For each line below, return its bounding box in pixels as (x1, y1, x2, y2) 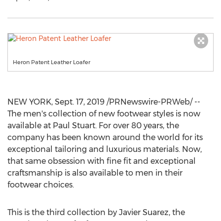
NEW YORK (7, 97, 51, 107)
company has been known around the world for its (7, 133, 203, 142)
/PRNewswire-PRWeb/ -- (105, 97, 200, 107)
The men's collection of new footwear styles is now (7, 109, 200, 118)
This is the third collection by (7, 208, 119, 217)
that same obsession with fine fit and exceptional (7, 156, 196, 166)
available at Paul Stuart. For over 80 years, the (7, 121, 179, 130)
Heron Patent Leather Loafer (13, 59, 90, 66)
